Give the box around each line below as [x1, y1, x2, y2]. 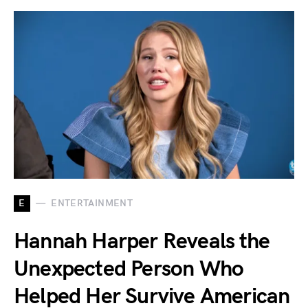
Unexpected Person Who [14, 255, 244, 283]
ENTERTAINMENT [51, 197, 133, 210]
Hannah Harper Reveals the [14, 228, 270, 255]
